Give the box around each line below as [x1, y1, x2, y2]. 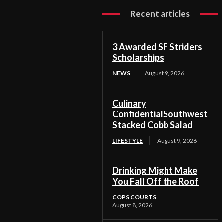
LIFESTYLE [112, 137, 143, 145]
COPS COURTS [112, 193, 156, 201]
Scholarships [112, 52, 164, 63]
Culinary [112, 98, 146, 109]
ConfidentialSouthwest [112, 109, 208, 120]
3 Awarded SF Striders [112, 41, 202, 53]
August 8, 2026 [112, 201, 152, 209]
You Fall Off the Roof [112, 176, 199, 187]
